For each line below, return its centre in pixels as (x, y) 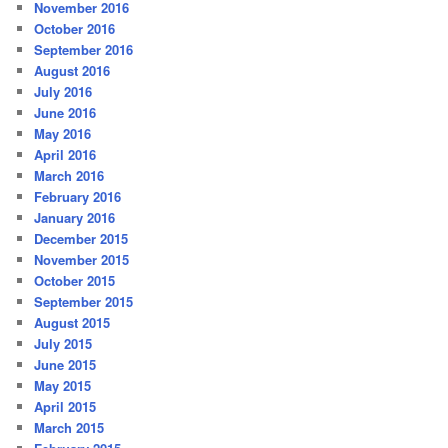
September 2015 (84, 301)
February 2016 (78, 196)
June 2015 (65, 364)
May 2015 (63, 385)
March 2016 (69, 175)
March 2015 (69, 427)
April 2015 (65, 406)
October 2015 (75, 280)
